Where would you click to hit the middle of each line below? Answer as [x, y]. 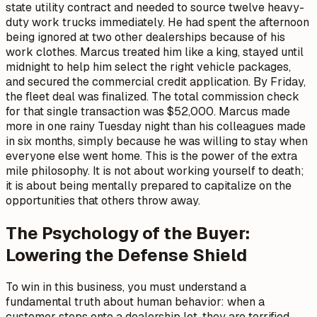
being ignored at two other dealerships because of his [145, 37]
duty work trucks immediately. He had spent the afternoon [157, 22]
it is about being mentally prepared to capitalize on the [149, 185]
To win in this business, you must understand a [126, 287]
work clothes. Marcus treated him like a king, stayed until [155, 52]
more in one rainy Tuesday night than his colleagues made [156, 126]
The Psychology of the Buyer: [128, 233]
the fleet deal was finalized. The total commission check [152, 96]
